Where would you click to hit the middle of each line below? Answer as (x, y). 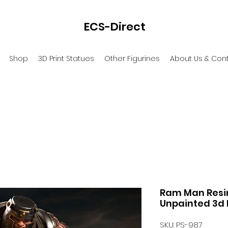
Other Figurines (132, 59)
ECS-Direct (115, 27)
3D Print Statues (66, 59)
